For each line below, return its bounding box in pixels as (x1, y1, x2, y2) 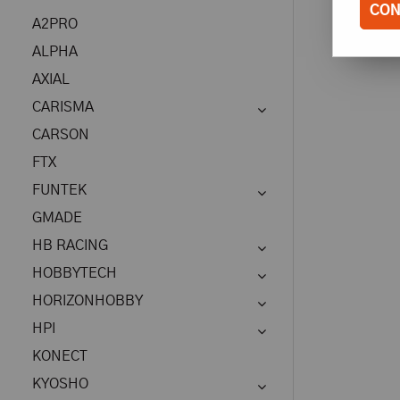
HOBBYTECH (32, 266, 117, 280)
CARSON (32, 128, 89, 142)
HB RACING (32, 238, 108, 253)
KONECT (32, 349, 87, 363)
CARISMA (32, 100, 94, 114)
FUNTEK (32, 183, 87, 197)
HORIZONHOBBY (32, 294, 143, 308)
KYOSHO (32, 377, 88, 391)
